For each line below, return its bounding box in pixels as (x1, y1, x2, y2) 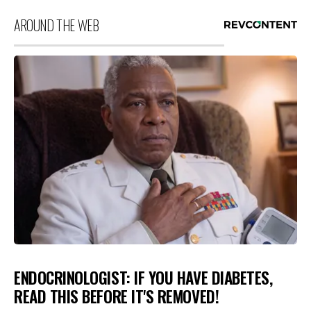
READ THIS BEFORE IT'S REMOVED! (14, 284, 219, 308)
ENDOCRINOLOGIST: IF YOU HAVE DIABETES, (14, 265, 273, 289)
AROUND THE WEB (14, 15, 99, 35)
